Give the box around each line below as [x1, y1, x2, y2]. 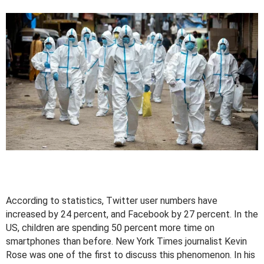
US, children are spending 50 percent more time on [6, 222, 214, 234]
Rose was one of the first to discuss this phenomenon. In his [6, 249, 255, 261]
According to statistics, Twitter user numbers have [6, 195, 217, 207]
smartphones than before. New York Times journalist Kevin [6, 236, 247, 247]
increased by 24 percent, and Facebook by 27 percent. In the [6, 209, 258, 220]
